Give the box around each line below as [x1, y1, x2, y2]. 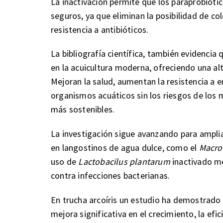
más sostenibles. [51, 104, 115, 115]
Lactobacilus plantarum [78, 156, 170, 168]
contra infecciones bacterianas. [51, 170, 170, 182]
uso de [51, 156, 79, 168]
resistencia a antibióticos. [51, 23, 149, 35]
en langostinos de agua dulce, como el [51, 142, 199, 154]
